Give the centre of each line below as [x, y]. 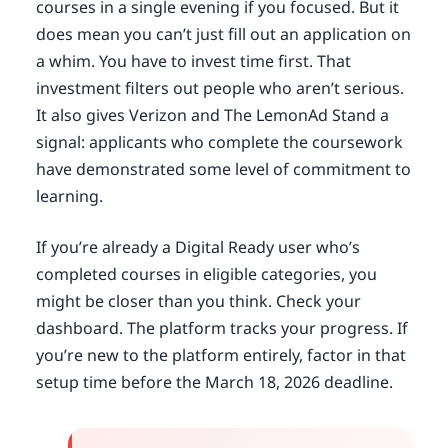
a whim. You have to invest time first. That [193, 60]
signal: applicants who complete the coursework [219, 141]
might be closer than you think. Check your [198, 300]
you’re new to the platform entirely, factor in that [220, 354]
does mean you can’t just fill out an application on [223, 33]
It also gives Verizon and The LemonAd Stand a [212, 114]
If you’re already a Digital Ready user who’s [197, 246]
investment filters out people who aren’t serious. [219, 87]
